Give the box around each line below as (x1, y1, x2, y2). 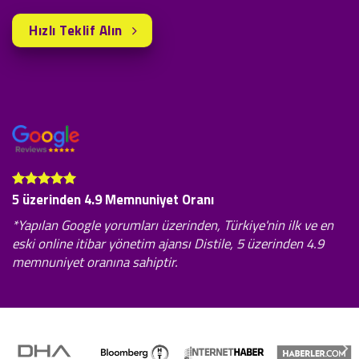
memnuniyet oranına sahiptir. (12, 251, 178, 272)
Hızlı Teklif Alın (29, 20, 123, 42)
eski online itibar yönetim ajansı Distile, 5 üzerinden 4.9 (12, 232, 324, 254)
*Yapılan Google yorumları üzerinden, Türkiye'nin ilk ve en (12, 214, 333, 236)
